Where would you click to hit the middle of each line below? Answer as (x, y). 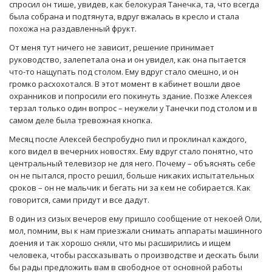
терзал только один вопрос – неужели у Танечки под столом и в (133, 108)
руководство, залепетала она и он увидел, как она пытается (127, 59)
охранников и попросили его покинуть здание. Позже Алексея (131, 96)
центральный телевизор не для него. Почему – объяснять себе (132, 163)
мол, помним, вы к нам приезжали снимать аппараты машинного (136, 230)
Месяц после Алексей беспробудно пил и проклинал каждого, (128, 139)
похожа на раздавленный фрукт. (73, 28)
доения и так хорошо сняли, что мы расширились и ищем (120, 243)
